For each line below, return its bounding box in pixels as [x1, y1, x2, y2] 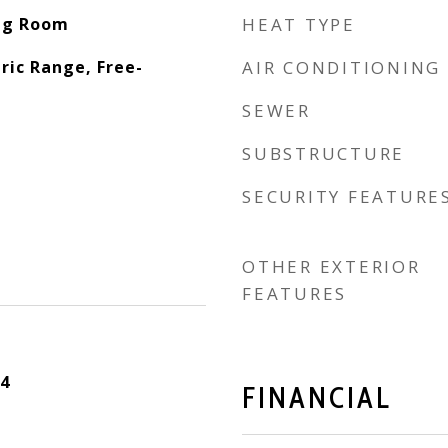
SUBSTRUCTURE [242, 142, 405, 165]
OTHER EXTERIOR [242, 255, 421, 278]
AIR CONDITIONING [242, 56, 441, 79]
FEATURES [242, 282, 347, 305]
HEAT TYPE [242, 13, 356, 36]
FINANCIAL [242, 380, 392, 415]
